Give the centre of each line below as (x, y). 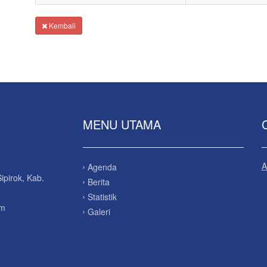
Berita (99, 182)
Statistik (102, 197)
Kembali (61, 25)
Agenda (102, 167)
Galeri (99, 212)
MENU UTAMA (122, 124)
